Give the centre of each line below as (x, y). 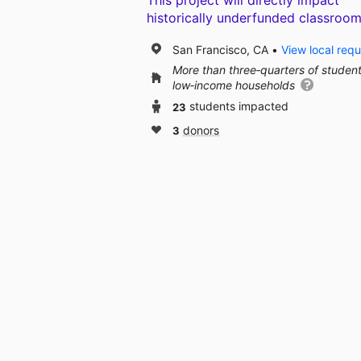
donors (201, 131)
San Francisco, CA (220, 49)
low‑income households (235, 85)
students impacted (239, 106)
